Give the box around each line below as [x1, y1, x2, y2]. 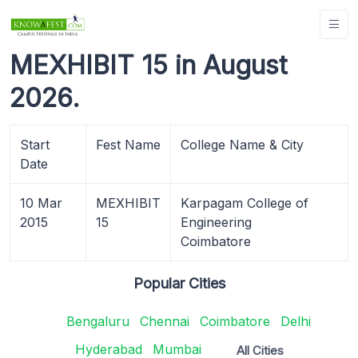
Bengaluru [66, 312, 129, 329]
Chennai [140, 312, 189, 329]
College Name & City [181, 136, 304, 153]
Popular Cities [133, 274, 225, 292]
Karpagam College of [181, 194, 308, 211]
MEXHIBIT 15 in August [10, 49, 288, 81]
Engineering [181, 213, 252, 230]
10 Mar [20, 194, 62, 211]
